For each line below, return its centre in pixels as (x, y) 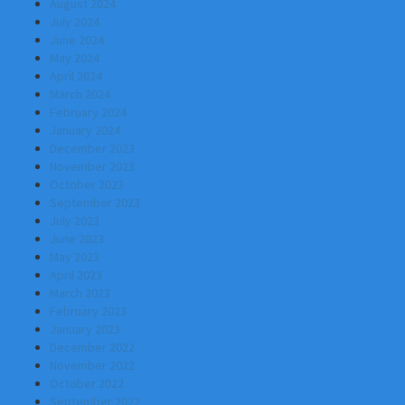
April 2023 (76, 275)
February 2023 (88, 311)
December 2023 (92, 148)
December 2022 (92, 347)
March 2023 (80, 293)
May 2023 (75, 257)
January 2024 (85, 130)
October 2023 (87, 184)
